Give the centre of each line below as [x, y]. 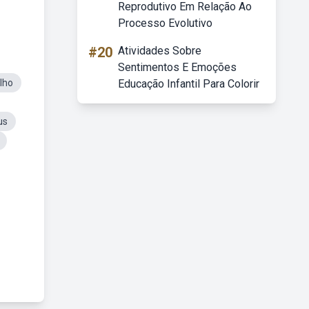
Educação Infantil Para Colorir [189, 84]
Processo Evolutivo [165, 23]
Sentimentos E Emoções [177, 67]
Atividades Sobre [160, 51]
